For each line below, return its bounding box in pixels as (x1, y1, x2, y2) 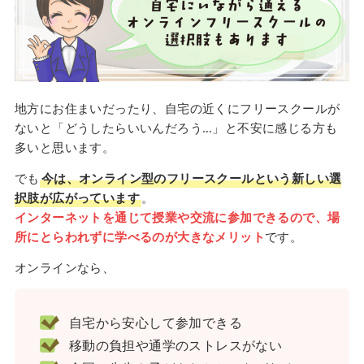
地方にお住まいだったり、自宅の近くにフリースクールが (14, 99, 340, 116)
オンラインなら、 (14, 258, 115, 275)
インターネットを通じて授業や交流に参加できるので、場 (14, 208, 340, 225)
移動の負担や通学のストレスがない (68, 336, 283, 355)
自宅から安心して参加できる (68, 314, 242, 332)
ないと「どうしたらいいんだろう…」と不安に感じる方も (14, 119, 338, 136)
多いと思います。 (14, 138, 115, 155)
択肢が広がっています (14, 188, 140, 206)
